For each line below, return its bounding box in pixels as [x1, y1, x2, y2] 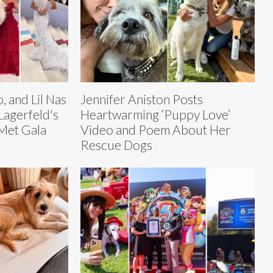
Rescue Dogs [80, 136, 152, 152]
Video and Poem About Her [80, 121, 231, 137]
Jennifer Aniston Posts [80, 91, 203, 107]
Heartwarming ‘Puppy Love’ [80, 106, 230, 122]
